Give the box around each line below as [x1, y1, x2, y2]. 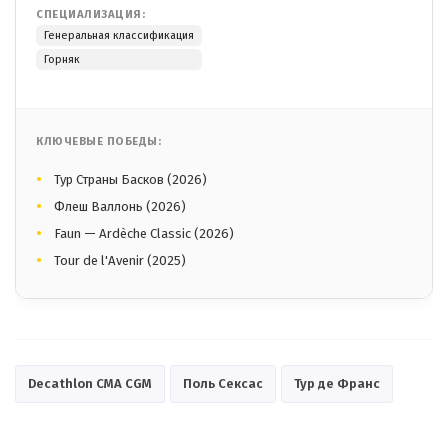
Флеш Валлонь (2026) [54, 198, 186, 214]
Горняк [44, 52, 80, 66]
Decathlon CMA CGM [28, 375, 152, 391]
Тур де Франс [294, 375, 380, 391]
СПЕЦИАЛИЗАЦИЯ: [36, 7, 145, 21]
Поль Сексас [183, 375, 263, 391]
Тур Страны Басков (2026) [54, 171, 207, 187]
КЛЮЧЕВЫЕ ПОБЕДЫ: [36, 134, 161, 148]
